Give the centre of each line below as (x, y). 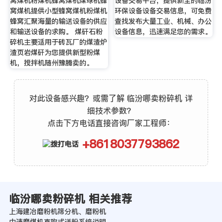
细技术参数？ (111, 110)
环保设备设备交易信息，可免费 (163, 11)
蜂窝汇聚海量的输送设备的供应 (58, 21)
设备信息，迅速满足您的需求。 (163, 31)
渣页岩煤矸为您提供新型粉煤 (55, 52)
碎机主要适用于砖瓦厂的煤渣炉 (58, 42)
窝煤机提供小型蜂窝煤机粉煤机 (58, 11)
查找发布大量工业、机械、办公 (163, 21)
